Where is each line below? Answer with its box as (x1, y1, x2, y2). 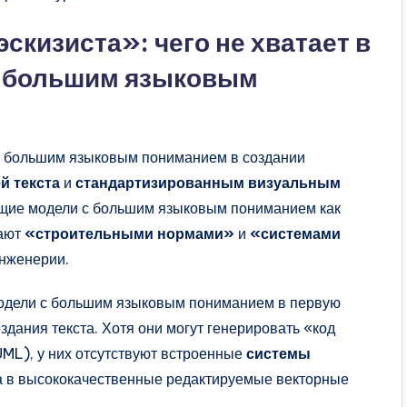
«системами (250, 224, 341, 243)
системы (246, 344, 311, 362)
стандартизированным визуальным (75, 174, 341, 192)
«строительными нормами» (25, 224, 234, 243)
